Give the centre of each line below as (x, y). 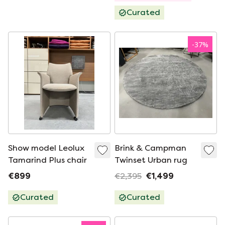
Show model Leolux (46, 148)
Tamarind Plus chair (47, 160)
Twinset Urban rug (151, 160)
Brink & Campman (150, 148)
